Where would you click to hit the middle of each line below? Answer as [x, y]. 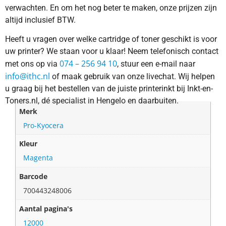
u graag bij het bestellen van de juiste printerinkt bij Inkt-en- [109, 89]
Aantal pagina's [46, 209]
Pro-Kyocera [44, 125]
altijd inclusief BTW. [40, 20]
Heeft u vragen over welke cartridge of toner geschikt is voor [111, 39]
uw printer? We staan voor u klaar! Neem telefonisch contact [112, 51]
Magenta [38, 158]
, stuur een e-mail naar [156, 64]
